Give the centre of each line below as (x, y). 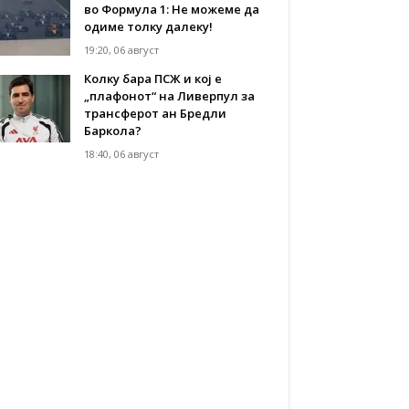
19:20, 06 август (122, 49)
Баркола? (113, 130)
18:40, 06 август (122, 153)
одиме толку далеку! (149, 26)
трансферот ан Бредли (156, 113)
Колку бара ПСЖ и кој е (153, 78)
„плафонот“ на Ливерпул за (170, 95)
